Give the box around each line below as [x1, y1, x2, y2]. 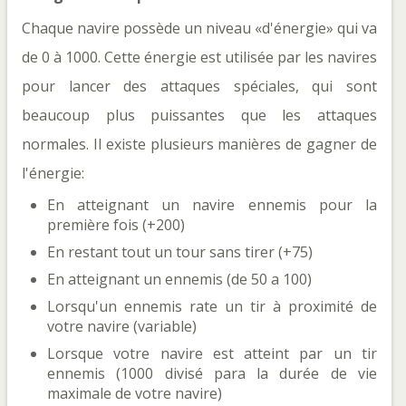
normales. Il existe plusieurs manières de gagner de [22, 134, 377, 154]
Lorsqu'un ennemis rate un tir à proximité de [47, 296, 377, 316]
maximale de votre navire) [47, 383, 222, 403]
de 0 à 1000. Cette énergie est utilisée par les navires [22, 47, 377, 67]
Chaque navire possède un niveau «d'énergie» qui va [22, 18, 377, 38]
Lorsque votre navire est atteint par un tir [47, 343, 377, 363]
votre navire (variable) [47, 316, 197, 336]
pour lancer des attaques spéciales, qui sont [22, 76, 377, 96]
